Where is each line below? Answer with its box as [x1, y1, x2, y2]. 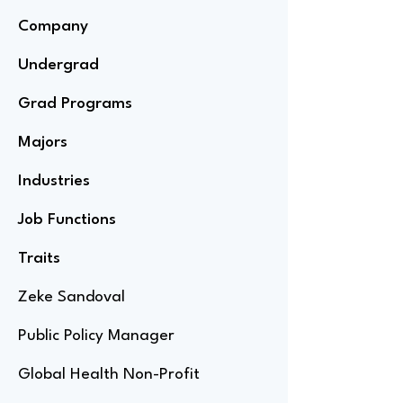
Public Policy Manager [18, 328, 175, 344]
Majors [18, 135, 67, 150]
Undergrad [18, 58, 99, 73]
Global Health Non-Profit [18, 367, 200, 382]
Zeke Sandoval [18, 290, 125, 305]
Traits [18, 251, 60, 266]
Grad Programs [18, 96, 132, 112]
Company [18, 19, 88, 34]
